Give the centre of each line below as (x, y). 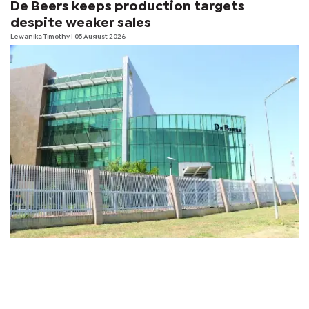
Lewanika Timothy (41, 37)
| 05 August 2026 (98, 37)
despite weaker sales (81, 23)
